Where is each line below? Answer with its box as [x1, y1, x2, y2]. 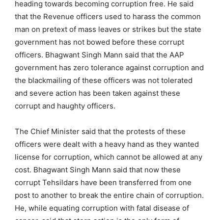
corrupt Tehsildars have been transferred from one [15, 177, 192, 187]
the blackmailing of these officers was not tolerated [15, 75, 192, 85]
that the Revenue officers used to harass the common [15, 11, 201, 21]
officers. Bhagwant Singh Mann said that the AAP [15, 50, 184, 59]
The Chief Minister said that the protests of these [15, 126, 186, 136]
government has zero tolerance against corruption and [15, 62, 204, 72]
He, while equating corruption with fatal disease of [15, 203, 189, 213]
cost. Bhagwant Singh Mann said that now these [15, 165, 181, 174]
